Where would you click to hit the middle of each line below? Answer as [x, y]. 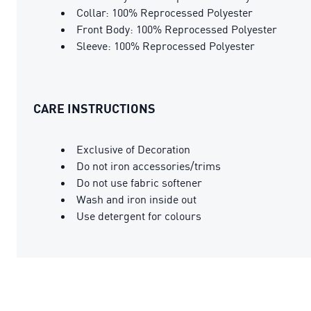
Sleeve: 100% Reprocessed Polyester [166, 45]
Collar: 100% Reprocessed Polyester [165, 12]
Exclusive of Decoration [133, 149]
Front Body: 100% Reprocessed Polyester [177, 29]
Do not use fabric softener [139, 182]
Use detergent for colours [139, 216]
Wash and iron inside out [136, 199]
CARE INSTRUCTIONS [94, 108]
